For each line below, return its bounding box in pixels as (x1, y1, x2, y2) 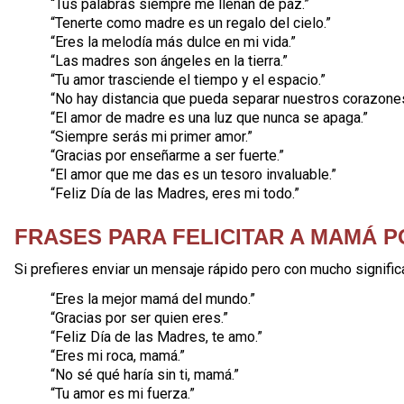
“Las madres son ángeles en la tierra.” (50, 52, 288, 69)
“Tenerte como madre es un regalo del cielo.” (50, 14, 331, 32)
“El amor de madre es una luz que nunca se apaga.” (50, 109, 368, 126)
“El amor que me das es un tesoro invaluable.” (50, 166, 336, 183)
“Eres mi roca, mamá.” (50, 347, 185, 364)
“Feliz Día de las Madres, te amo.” (50, 328, 262, 345)
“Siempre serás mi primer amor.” (50, 128, 252, 145)
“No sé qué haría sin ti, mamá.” (50, 366, 239, 383)
